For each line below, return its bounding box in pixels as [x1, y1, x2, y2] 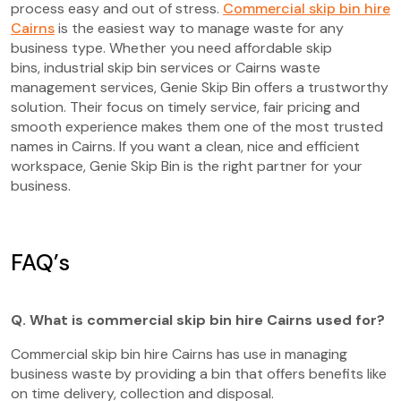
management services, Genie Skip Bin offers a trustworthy [11, 77, 388, 97]
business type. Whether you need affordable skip [11, 38, 332, 57]
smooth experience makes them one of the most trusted [11, 116, 383, 136]
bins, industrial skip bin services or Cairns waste [11, 57, 320, 77]
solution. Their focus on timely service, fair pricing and [11, 97, 360, 116]
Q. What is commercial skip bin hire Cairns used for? [11, 310, 385, 329]
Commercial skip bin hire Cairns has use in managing [11, 344, 347, 363]
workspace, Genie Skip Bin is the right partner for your [11, 156, 363, 175]
